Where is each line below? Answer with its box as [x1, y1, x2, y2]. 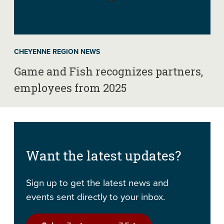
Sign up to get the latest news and [25, 175, 168, 189]
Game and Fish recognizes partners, [13, 63, 203, 78]
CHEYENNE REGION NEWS [13, 46, 100, 56]
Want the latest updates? [25, 146, 181, 164]
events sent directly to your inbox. [25, 189, 165, 203]
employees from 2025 [13, 80, 126, 95]
